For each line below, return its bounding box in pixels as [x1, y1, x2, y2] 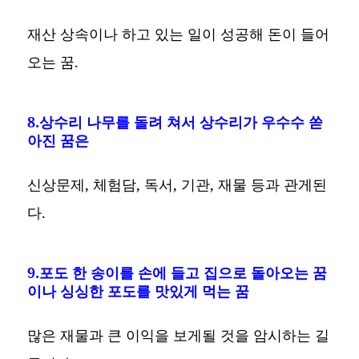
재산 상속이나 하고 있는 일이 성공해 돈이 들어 [27, 23, 330, 43]
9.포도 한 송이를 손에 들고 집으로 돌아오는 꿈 [27, 262, 328, 282]
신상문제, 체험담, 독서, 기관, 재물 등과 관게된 [27, 174, 328, 194]
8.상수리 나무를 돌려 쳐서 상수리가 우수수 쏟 [27, 111, 324, 131]
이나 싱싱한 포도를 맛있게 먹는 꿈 [27, 280, 250, 301]
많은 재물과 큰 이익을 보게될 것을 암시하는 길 [27, 325, 330, 345]
